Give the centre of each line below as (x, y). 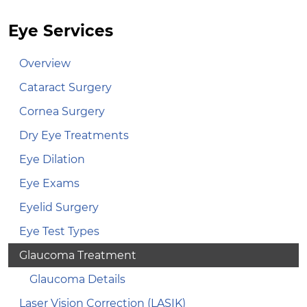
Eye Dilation (52, 159)
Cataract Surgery (65, 87)
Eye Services (61, 30)
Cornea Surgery (62, 111)
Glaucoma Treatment (78, 255)
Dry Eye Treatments (74, 135)
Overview (45, 63)
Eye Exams (49, 183)
